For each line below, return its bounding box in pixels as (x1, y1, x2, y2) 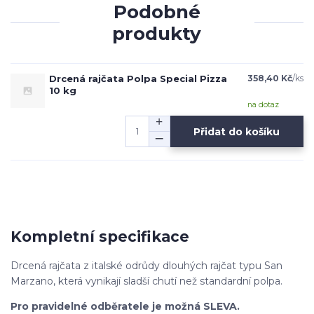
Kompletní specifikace (11, 227, 189, 245)
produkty (112, 22, 202, 45)
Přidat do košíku (193, 125, 280, 138)
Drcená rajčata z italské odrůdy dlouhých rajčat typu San (11, 259, 282, 273)
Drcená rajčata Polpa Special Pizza (49, 73, 227, 85)
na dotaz (247, 100, 279, 110)
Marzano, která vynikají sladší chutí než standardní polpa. (11, 275, 282, 288)
